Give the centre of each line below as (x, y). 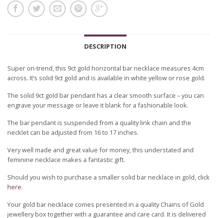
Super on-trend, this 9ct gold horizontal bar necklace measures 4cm (106, 68)
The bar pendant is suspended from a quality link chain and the (99, 122)
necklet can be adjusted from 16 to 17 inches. (73, 132)
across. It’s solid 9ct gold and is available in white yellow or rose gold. (106, 78)
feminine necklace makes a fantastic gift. (66, 159)
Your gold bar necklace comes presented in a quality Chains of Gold (106, 204)
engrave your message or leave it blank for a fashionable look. (98, 105)
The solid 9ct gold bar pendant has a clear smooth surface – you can (106, 95)
